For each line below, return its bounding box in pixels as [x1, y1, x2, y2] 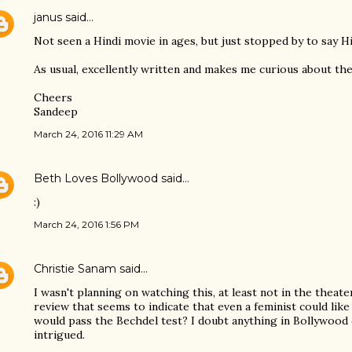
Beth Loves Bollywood [34, 171, 158, 185]
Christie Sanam [34, 262, 116, 276]
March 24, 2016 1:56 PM [34, 218, 139, 230]
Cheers [34, 90, 72, 104]
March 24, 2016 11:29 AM [34, 128, 143, 140]
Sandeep [34, 104, 78, 119]
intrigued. [34, 328, 85, 342]
